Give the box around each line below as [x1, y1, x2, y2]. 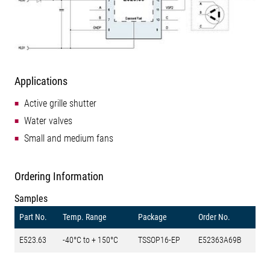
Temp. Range [63, 212, 107, 222]
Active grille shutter [24, 97, 96, 109]
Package [138, 212, 167, 222]
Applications [14, 74, 67, 87]
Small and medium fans [24, 132, 113, 144]
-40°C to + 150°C [63, 234, 118, 245]
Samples [14, 192, 48, 204]
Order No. [198, 212, 230, 222]
